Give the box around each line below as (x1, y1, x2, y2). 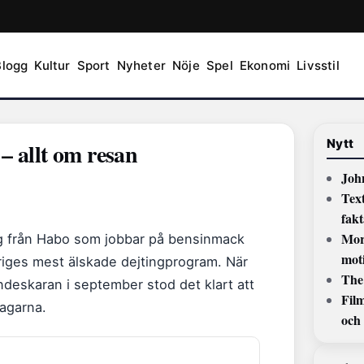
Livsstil (297, 57, 340, 73)
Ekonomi (239, 57, 291, 73)
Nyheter (116, 57, 167, 73)
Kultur (34, 57, 71, 73)
